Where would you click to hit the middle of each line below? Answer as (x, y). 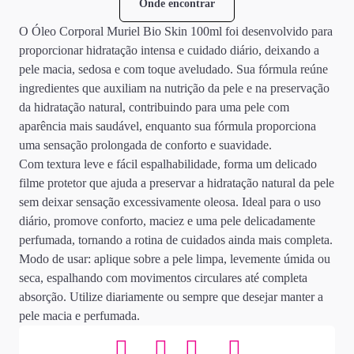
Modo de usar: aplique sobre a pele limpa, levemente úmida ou (175, 259)
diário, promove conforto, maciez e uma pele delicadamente (167, 221)
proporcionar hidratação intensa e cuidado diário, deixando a (169, 50)
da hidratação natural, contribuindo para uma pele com (154, 107)
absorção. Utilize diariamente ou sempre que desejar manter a (171, 297)
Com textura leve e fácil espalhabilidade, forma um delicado (168, 164)
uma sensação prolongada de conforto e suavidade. (145, 145)
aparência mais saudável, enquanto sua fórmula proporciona (168, 126)
